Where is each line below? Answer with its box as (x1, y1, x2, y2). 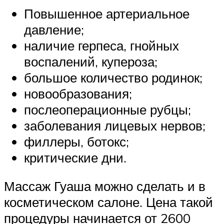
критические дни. (24, 149, 126, 165)
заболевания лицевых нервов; (24, 117, 205, 133)
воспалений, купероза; (24, 53, 157, 69)
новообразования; (24, 85, 132, 101)
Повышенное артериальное (24, 5, 189, 21)
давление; (24, 21, 84, 37)
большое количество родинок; (24, 69, 202, 85)
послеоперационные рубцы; (24, 101, 191, 117)
